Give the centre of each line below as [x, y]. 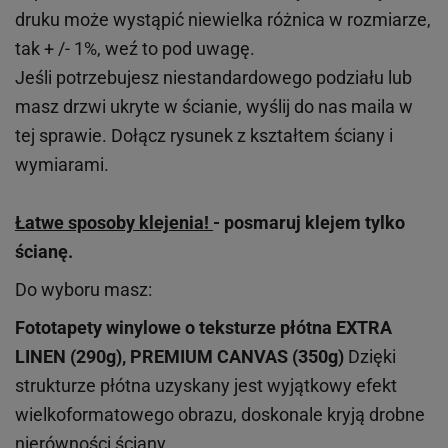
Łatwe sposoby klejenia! [114, 222]
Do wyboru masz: [83, 289]
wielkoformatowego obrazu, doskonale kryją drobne [220, 414]
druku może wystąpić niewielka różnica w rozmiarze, [223, 19]
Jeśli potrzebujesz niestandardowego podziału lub [213, 77]
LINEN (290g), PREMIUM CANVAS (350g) [181, 356]
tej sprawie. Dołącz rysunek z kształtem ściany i [204, 135]
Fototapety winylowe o [107, 327]
